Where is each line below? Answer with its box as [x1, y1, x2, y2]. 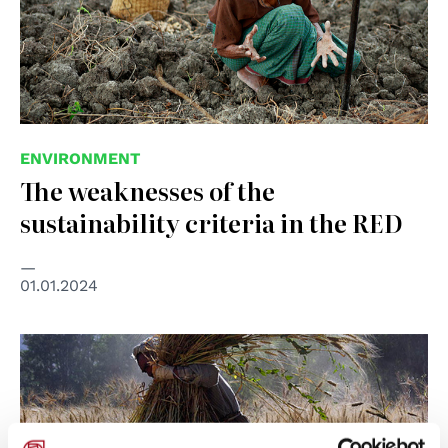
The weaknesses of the [20, 172, 275, 208]
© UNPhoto [20, 338, 100, 355]
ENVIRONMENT [20, 148, 140, 168]
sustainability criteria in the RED [20, 204, 403, 240]
